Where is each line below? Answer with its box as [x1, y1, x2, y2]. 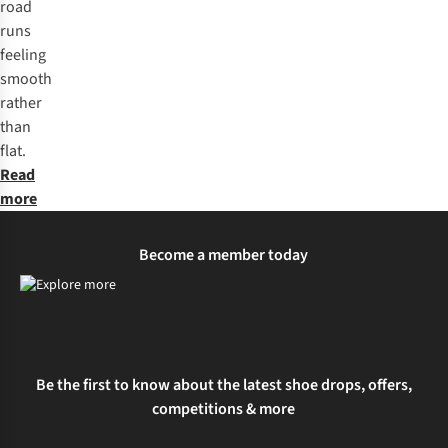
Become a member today [139, 244, 309, 267]
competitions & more [152, 397, 296, 420]
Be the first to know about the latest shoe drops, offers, [35, 373, 412, 396]
